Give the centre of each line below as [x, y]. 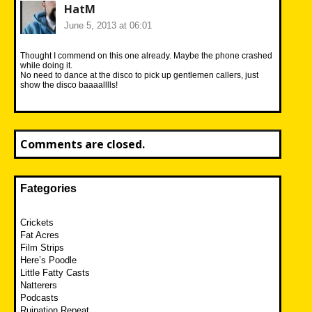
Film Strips [42, 247]
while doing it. [46, 65]
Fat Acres [40, 235]
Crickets [37, 222]
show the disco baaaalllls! [69, 85]
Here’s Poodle [48, 260]
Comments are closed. [83, 144]
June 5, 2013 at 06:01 [108, 25]
